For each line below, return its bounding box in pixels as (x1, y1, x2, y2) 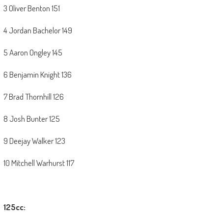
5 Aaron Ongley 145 (3, 47, 62, 58)
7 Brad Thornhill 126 (3, 91, 64, 102)
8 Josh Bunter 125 (3, 113, 60, 124)
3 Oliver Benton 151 (3, 3, 60, 14)
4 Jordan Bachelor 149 (3, 25, 72, 36)
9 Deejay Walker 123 (3, 136, 65, 146)
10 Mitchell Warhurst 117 (3, 158, 74, 168)
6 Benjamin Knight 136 (3, 69, 72, 80)
